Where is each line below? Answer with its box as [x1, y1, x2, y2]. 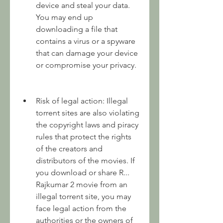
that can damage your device [36, 48, 138, 58]
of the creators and [36, 144, 103, 153]
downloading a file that [36, 24, 117, 34]
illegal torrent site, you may [36, 192, 131, 201]
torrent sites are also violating [36, 108, 139, 117]
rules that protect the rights [36, 132, 131, 141]
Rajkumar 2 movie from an [36, 180, 127, 189]
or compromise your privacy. [36, 60, 136, 70]
